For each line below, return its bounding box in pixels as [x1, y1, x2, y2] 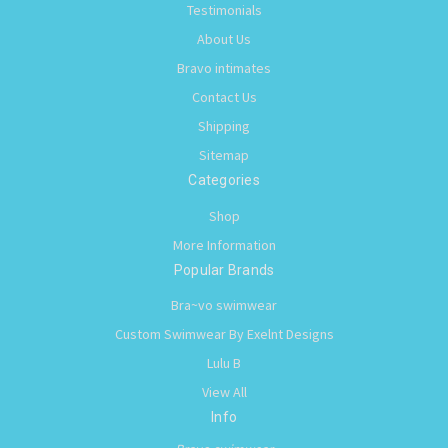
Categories [188, 171, 260, 188]
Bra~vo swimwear [171, 296, 277, 315]
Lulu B [207, 354, 241, 373]
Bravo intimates [177, 58, 271, 77]
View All [201, 383, 247, 402]
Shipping [198, 116, 250, 135]
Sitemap [199, 145, 249, 164]
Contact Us [191, 87, 257, 106]
